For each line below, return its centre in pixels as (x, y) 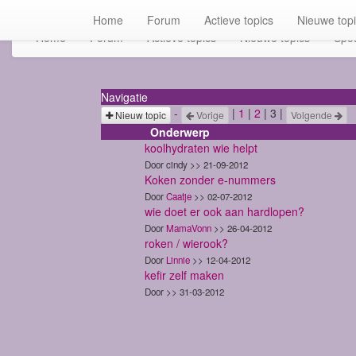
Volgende (313, 114)
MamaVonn (189, 228)
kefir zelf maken (184, 275)
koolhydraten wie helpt (201, 147)
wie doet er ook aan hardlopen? (224, 211)
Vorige (209, 114)
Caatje (179, 196)
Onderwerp (180, 132)
